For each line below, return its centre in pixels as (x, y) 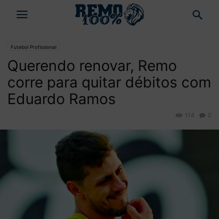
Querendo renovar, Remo (92, 66)
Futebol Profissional (33, 47)
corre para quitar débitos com (109, 82)
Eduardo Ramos (62, 99)
